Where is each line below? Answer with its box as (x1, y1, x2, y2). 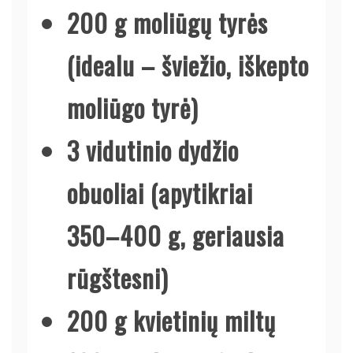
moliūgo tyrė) (67, 88, 199, 126)
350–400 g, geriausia (67, 216, 284, 254)
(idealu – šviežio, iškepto (67, 46, 309, 84)
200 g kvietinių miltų (67, 301, 276, 339)
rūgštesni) (67, 258, 169, 296)
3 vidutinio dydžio (67, 131, 239, 169)
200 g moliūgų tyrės (67, 3, 268, 41)
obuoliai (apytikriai (67, 173, 253, 211)
